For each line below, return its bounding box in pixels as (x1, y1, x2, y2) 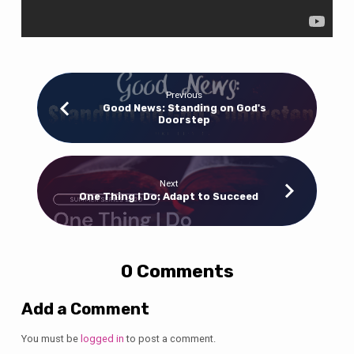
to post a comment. (123, 333, 216, 345)
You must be (21, 333, 81, 345)
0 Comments (120, 259, 234, 282)
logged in (80, 333, 124, 345)
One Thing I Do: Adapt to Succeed (79, 190, 259, 202)
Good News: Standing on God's (102, 101, 266, 114)
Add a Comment (21, 299, 149, 319)
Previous (166, 89, 203, 101)
